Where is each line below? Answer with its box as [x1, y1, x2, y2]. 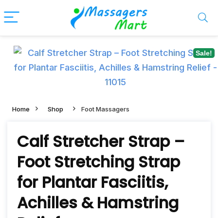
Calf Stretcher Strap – [17, 130, 185, 152]
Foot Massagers [81, 105, 129, 113]
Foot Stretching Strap [17, 151, 180, 173]
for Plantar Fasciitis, [17, 171, 168, 193]
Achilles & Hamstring [17, 192, 179, 214]
